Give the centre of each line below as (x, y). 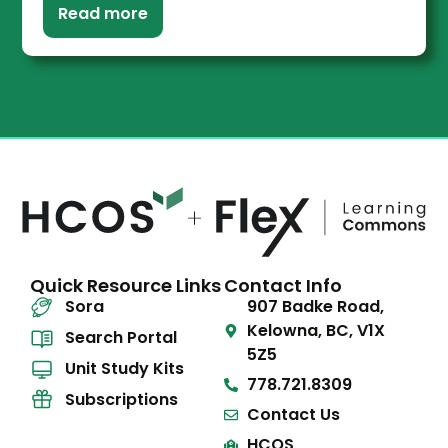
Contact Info (283, 286)
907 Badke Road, (315, 307)
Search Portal (121, 338)
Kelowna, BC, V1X (315, 331)
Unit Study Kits (125, 369)
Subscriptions (122, 400)
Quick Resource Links (126, 286)
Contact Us (293, 415)
